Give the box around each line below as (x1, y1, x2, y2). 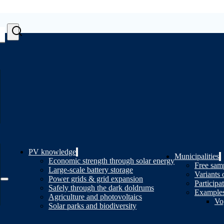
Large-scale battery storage (48, 165, 133, 174)
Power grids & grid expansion (48, 174, 143, 183)
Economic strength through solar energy (48, 156, 174, 165)
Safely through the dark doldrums (48, 183, 154, 192)
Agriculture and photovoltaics (48, 192, 142, 201)
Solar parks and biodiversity (48, 201, 136, 210)
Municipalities (174, 151, 219, 160)
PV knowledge (28, 147, 76, 156)
